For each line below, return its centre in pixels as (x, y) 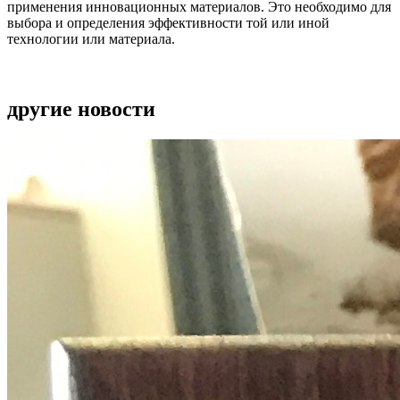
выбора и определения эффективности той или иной (168, 22)
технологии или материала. (91, 38)
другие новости (81, 108)
